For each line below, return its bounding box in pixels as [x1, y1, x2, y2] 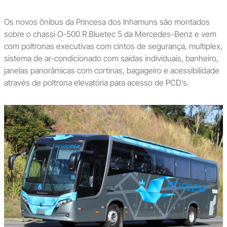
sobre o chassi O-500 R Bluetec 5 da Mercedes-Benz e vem [4, 29, 216, 40]
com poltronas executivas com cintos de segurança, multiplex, [4, 41, 222, 52]
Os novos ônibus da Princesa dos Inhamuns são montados [4, 17, 210, 27]
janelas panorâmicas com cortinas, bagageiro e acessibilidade [4, 65, 219, 76]
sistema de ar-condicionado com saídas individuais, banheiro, [4, 53, 218, 64]
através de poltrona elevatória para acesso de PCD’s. [4, 78, 189, 88]
